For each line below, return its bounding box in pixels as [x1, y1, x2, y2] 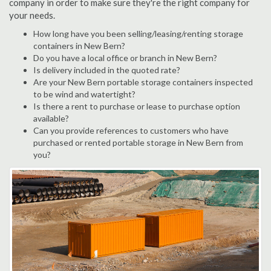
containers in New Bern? [33, 41, 125, 51]
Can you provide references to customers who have [33, 125, 229, 135]
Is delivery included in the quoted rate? [33, 65, 180, 75]
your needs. [9, 10, 55, 21]
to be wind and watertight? [33, 89, 135, 99]
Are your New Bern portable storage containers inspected [33, 77, 253, 87]
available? [33, 113, 69, 123]
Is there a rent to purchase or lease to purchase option [33, 101, 240, 111]
